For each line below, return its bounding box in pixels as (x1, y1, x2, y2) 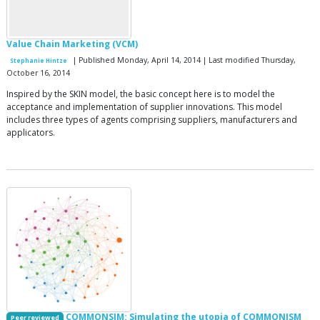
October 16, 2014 (6, 67, 70, 78)
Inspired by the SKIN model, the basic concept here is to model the (6, 87, 275, 100)
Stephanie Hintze (10, 56, 68, 64)
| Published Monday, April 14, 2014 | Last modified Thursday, (71, 54, 296, 65)
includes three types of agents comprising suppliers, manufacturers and (6, 113, 297, 126)
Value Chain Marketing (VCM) (6, 37, 138, 50)
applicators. (6, 126, 55, 139)
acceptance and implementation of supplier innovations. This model (6, 100, 282, 113)
